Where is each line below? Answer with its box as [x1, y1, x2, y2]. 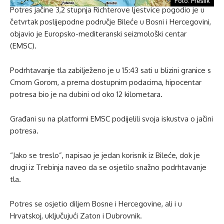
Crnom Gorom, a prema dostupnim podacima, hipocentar [10, 77, 201, 87]
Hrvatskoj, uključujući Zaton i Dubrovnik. [10, 210, 142, 220]
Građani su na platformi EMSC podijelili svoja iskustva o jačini [10, 113, 213, 123]
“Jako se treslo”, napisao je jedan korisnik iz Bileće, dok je [10, 150, 200, 160]
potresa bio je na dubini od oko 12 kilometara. [10, 89, 162, 99]
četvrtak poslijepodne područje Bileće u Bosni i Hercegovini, [10, 16, 211, 26]
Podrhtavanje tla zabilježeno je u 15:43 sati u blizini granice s [10, 65, 211, 75]
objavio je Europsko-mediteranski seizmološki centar [10, 28, 186, 38]
